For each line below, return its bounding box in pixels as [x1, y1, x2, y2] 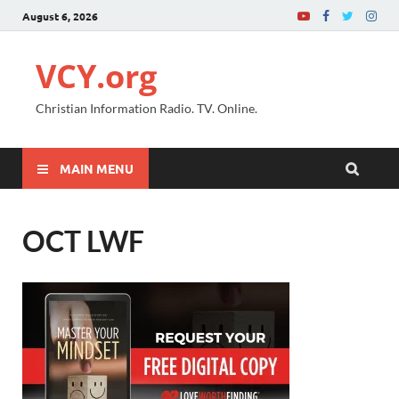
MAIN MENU [60, 159, 134, 176]
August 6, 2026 [22, 8, 98, 23]
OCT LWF [22, 224, 144, 258]
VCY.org [36, 54, 157, 98]
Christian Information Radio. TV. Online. [36, 101, 257, 116]
